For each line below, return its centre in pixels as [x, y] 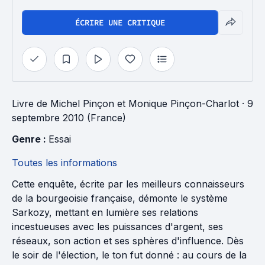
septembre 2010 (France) [69, 118]
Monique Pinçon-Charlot [184, 104]
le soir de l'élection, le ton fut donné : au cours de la [129, 255]
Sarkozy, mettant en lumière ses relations [105, 212]
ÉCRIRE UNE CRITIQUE [120, 22]
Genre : [30, 139]
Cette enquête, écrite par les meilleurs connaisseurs [128, 184]
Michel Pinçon [82, 104]
